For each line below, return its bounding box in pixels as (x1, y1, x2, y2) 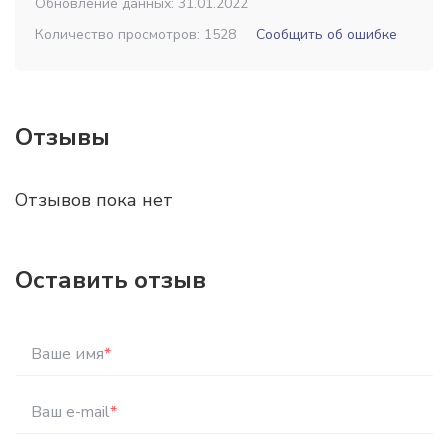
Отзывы (15, 121, 110, 153)
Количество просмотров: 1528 (35, 25, 236, 44)
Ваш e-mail (31, 401, 111, 423)
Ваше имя (31, 343, 105, 365)
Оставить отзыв (15, 264, 206, 296)
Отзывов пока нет (15, 188, 173, 212)
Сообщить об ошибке (256, 25, 397, 44)
